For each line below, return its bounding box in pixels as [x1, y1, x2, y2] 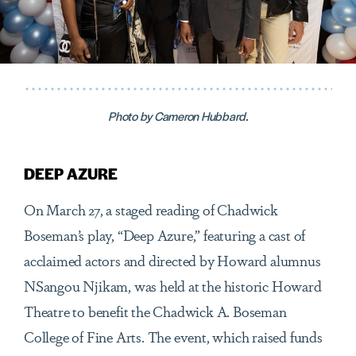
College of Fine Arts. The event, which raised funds [24, 326, 323, 347]
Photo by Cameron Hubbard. [108, 107, 248, 125]
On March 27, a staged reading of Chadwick [24, 199, 278, 220]
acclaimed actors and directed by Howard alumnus [24, 250, 321, 271]
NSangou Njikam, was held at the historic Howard [24, 275, 322, 296]
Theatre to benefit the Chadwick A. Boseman [24, 300, 287, 322]
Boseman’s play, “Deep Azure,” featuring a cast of [24, 224, 306, 246]
